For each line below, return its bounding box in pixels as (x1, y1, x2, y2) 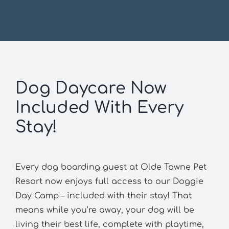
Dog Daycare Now (15, 79, 167, 97)
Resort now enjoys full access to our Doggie (15, 176, 203, 186)
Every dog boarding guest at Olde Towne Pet (15, 162, 207, 172)
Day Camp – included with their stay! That (15, 191, 192, 200)
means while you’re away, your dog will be (15, 205, 194, 215)
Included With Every (15, 98, 184, 117)
